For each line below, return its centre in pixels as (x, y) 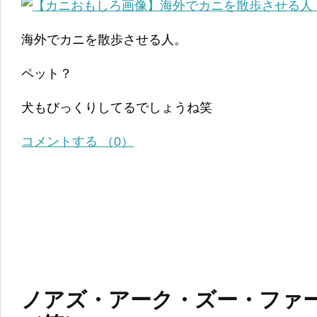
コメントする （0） (77, 141)
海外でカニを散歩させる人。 (104, 39)
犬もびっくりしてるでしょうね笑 (117, 107)
